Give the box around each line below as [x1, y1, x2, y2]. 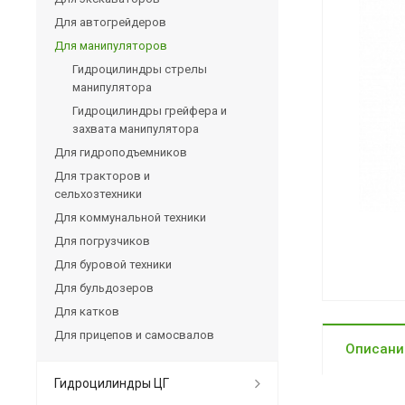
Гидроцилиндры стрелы [72, 61, 207, 76]
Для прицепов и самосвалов [54, 327, 214, 342]
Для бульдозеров [54, 280, 154, 295]
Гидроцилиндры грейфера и [72, 103, 227, 118]
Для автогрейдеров [54, 14, 166, 29]
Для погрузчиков [54, 233, 150, 248]
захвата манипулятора [72, 121, 199, 136]
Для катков [54, 304, 119, 318]
